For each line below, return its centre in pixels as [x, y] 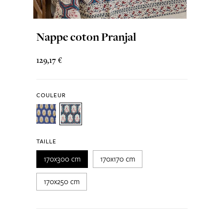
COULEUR [51, 95]
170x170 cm [117, 159]
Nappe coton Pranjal [86, 37]
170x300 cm [62, 159]
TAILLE [46, 141]
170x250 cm [61, 181]
